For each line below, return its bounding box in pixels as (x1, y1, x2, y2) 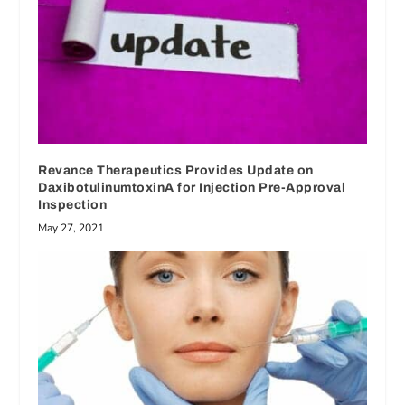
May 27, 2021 (38, 221, 105, 236)
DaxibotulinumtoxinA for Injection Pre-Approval (38, 181, 346, 195)
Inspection (38, 198, 108, 212)
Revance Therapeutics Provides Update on (38, 164, 314, 178)
